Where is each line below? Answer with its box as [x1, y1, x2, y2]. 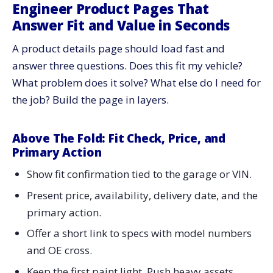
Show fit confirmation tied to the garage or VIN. [26, 166, 252, 181]
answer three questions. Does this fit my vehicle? [12, 58, 243, 73]
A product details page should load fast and [12, 41, 225, 56]
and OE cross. [26, 243, 92, 258]
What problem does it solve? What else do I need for [12, 76, 261, 90]
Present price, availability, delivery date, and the [26, 188, 258, 202]
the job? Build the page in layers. [12, 93, 169, 107]
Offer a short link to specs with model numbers [26, 226, 252, 241]
